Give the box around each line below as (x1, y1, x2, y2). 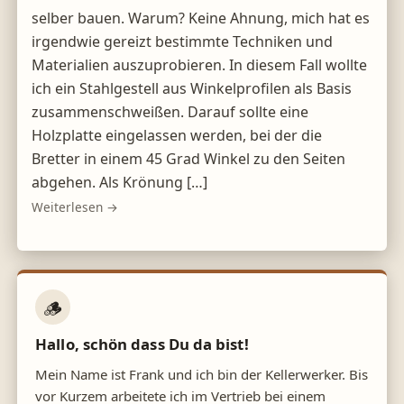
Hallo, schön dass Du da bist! (35, 333, 249, 354)
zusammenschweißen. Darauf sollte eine (32, 101, 309, 122)
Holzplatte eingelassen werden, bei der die (32, 124, 323, 145)
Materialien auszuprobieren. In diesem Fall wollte (32, 54, 368, 75)
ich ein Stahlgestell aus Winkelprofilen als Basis (32, 78, 353, 98)
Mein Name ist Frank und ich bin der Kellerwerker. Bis (35, 364, 369, 383)
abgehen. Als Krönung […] (32, 171, 208, 192)
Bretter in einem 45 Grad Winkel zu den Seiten (32, 148, 346, 169)
